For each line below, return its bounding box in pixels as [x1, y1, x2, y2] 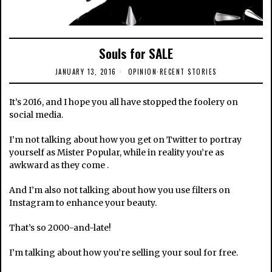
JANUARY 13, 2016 [55, 67, 117, 77]
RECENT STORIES [159, 67, 217, 77]
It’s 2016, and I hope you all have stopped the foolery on [9, 97, 239, 108]
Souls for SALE [98, 44, 173, 63]
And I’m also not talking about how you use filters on [9, 185, 231, 196]
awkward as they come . [9, 160, 109, 171]
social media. [9, 109, 64, 121]
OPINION [127, 67, 157, 77]
